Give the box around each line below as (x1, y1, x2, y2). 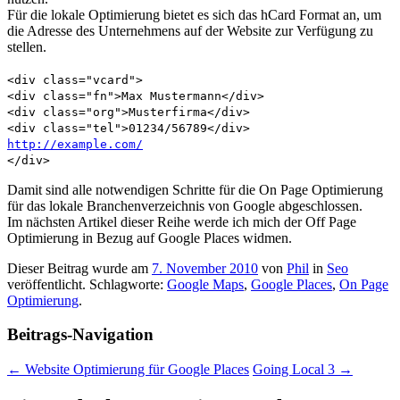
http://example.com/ (7, 137, 143, 151)
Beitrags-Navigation (7, 325, 154, 345)
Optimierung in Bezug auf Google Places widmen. (7, 229, 292, 246)
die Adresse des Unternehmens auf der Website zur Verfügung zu (7, 22, 373, 38)
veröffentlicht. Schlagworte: (7, 276, 167, 292)
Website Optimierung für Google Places (21, 362, 249, 378)
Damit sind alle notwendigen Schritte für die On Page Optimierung (7, 181, 383, 197)
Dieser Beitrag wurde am (7, 260, 152, 276)
